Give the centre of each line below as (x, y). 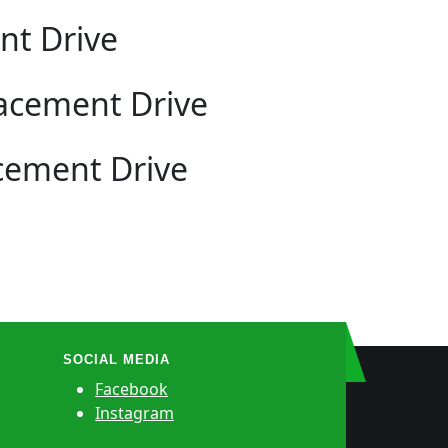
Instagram (134, 413)
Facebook (131, 389)
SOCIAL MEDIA (116, 360)
